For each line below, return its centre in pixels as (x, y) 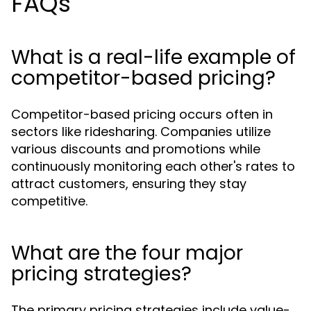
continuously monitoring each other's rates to (153, 166)
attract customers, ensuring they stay (129, 184)
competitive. (49, 201)
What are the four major (127, 253)
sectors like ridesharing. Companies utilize (141, 132)
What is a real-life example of (153, 57)
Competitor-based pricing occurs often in (142, 114)
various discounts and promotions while (136, 149)
